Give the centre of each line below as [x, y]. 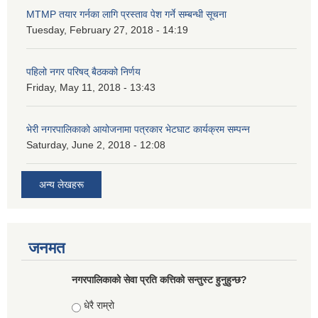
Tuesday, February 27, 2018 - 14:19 [107, 29]
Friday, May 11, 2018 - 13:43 [91, 87]
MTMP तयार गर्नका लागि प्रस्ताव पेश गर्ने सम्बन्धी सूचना [126, 14]
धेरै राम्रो [99, 306]
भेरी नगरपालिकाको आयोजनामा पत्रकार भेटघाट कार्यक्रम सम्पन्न [138, 129]
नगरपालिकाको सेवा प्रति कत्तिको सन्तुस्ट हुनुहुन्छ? [159, 280]
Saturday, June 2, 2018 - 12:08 [96, 144]
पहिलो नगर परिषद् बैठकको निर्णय [83, 71]
